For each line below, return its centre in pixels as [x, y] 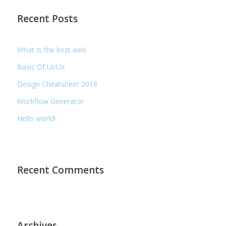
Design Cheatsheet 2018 [58, 84]
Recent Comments [61, 170]
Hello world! [37, 118]
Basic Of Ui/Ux [41, 67]
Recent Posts [48, 19]
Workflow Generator [51, 101]
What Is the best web [52, 50]
